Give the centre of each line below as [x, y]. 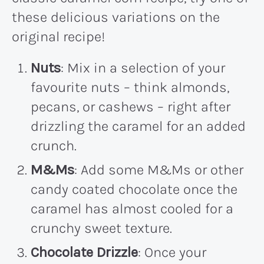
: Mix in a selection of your [143, 67]
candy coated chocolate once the [134, 189]
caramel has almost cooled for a [132, 208]
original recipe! [58, 36]
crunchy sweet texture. [101, 228]
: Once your [172, 252]
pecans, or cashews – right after [131, 106]
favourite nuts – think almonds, [130, 87]
